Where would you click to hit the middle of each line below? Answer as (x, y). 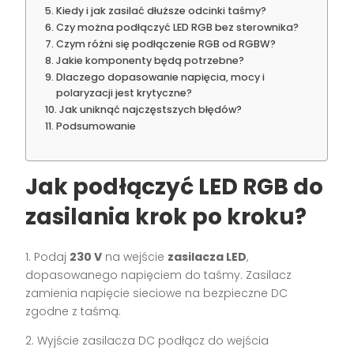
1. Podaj (48, 257)
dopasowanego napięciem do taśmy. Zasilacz (159, 275)
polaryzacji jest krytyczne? (124, 93)
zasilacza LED (207, 257)
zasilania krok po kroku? (166, 217)
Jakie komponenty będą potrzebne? (150, 61)
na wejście (135, 257)
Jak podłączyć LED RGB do (175, 187)
